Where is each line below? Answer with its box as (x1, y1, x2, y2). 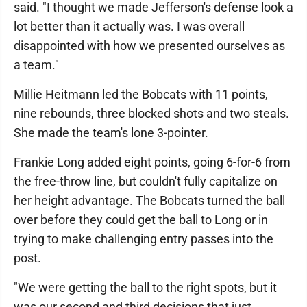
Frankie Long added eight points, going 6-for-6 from (14, 155, 291, 169)
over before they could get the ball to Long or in (14, 212, 268, 227)
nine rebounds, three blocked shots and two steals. (14, 106, 289, 121)
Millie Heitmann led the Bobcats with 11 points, (14, 87, 268, 101)
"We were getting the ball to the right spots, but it (14, 280, 277, 295)
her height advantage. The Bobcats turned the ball (14, 193, 285, 208)
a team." (14, 58, 59, 72)
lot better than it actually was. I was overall (14, 19, 245, 34)
